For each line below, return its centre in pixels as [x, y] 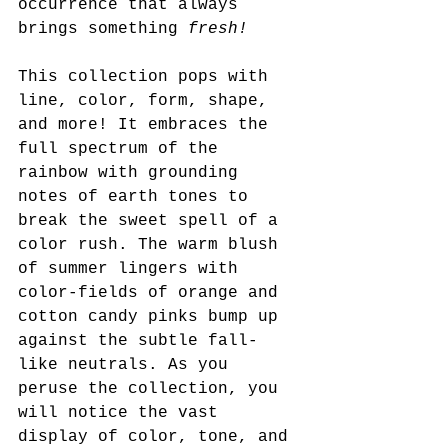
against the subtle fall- [138, 341]
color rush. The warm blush [153, 245]
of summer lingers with [133, 269]
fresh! [218, 29]
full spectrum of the [123, 149]
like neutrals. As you [128, 365]
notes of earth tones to [138, 197]
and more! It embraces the [148, 125]
